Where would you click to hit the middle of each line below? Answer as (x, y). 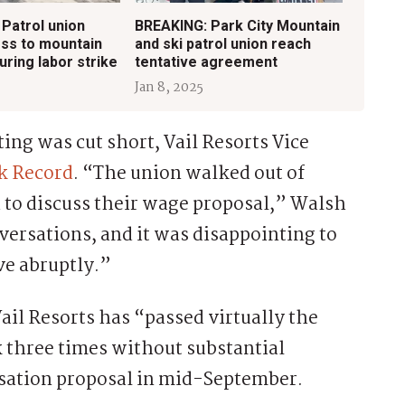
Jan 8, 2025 (169, 87)
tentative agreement (206, 61)
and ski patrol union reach (222, 43)
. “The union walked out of (189, 174)
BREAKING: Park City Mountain (237, 25)
